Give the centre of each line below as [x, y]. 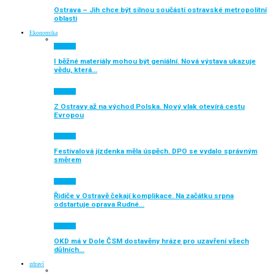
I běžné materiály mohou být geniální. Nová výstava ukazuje [155, 61]
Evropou [69, 115]
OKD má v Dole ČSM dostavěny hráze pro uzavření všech [151, 241]
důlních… [69, 249]
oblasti [65, 18]
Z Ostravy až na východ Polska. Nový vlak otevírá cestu [149, 106]
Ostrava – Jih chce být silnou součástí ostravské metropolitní [160, 9]
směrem [68, 159]
